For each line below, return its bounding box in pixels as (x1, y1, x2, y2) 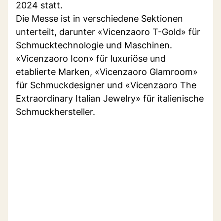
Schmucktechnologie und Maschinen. (16, 39, 172, 50)
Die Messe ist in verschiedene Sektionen (16, 13, 183, 24)
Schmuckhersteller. (16, 106, 95, 117)
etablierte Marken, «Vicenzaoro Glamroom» (16, 66, 198, 77)
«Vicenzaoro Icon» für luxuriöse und (16, 53, 166, 64)
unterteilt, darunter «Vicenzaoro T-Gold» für (16, 26, 200, 37)
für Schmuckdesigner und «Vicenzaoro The (16, 79, 196, 90)
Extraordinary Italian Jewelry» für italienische (16, 93, 204, 104)
